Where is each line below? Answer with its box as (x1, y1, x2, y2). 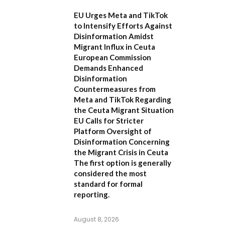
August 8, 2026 (74, 215, 119, 223)
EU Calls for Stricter (74, 116, 144, 125)
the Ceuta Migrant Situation (74, 105, 174, 115)
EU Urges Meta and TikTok (74, 11, 168, 20)
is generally (130, 158, 171, 167)
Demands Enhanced (74, 63, 143, 72)
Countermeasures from (74, 84, 156, 93)
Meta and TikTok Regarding (74, 95, 171, 104)
